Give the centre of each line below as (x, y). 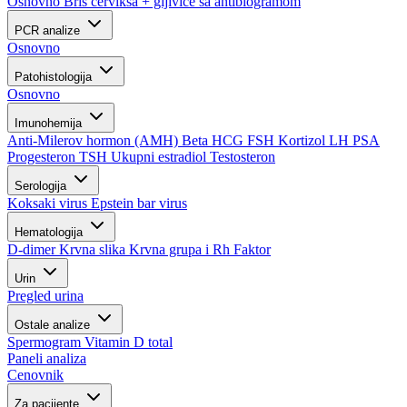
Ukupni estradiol (160, 157)
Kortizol (303, 140)
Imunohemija (50, 123)
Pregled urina (45, 296)
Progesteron (43, 157)
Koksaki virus (49, 203)
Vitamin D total (129, 342)
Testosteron (243, 157)
